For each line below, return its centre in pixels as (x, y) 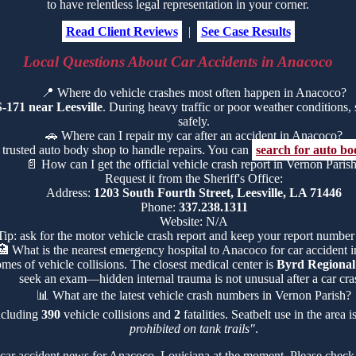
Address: (70, 193)
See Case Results (246, 31)
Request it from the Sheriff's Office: (194, 179)
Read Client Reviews (122, 31)
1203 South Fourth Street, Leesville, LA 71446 (218, 193)
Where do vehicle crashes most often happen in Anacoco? (202, 93)
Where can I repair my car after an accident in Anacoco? (202, 136)
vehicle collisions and (117, 315)
